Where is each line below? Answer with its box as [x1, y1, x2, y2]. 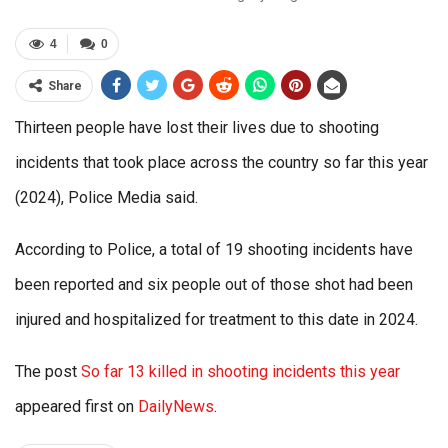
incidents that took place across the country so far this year [15, 153, 428, 173]
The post [15, 362, 81, 382]
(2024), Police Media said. [15, 188, 198, 208]
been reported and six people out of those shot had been [15, 275, 413, 295]
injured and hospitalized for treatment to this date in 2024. [15, 310, 418, 330]
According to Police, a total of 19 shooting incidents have [15, 240, 413, 260]
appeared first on [15, 397, 138, 417]
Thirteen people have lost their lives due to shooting [15, 118, 379, 138]
